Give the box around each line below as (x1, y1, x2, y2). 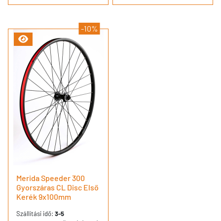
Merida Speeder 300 (16, 173, 85, 183)
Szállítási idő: (16, 209, 55, 218)
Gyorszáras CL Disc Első (16, 182, 99, 192)
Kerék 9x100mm (16, 191, 71, 201)
